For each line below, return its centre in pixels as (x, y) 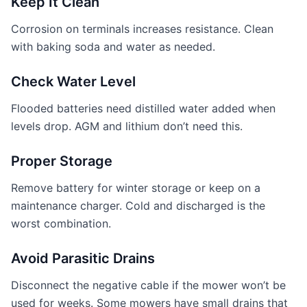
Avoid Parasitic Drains (83, 258)
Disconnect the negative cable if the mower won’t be (148, 285)
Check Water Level (73, 82)
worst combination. (61, 223)
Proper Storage (62, 161)
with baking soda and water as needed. (113, 47)
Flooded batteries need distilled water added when (143, 108)
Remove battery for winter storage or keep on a (136, 188)
